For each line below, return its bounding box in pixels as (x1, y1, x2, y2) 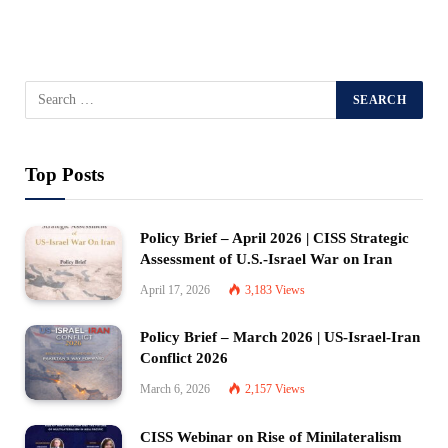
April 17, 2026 (140, 282, 210, 297)
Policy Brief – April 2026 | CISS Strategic (140, 229, 409, 246)
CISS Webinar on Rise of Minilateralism (140, 428, 402, 445)
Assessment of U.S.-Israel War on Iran (140, 250, 392, 267)
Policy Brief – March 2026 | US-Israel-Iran (140, 329, 420, 346)
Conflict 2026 (140, 350, 228, 367)
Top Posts (25, 163, 104, 185)
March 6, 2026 (140, 382, 210, 397)
